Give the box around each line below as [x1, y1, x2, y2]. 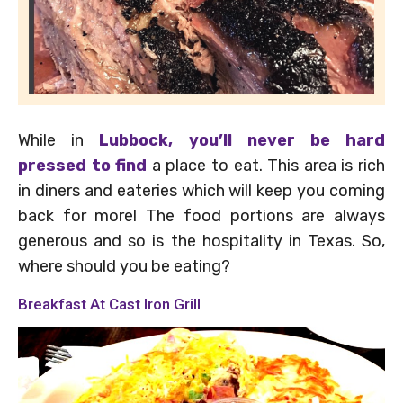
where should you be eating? [18, 255, 230, 276]
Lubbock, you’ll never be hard [99, 130, 386, 150]
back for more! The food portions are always [18, 205, 385, 226]
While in [18, 130, 100, 150]
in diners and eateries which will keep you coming [18, 180, 385, 201]
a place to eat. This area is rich [147, 155, 386, 175]
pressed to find [18, 155, 148, 175]
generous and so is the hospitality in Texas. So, [18, 230, 385, 251]
